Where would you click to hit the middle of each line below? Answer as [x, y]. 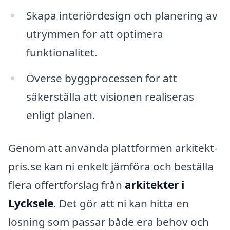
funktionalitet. [62, 53]
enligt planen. [61, 115]
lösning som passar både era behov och [109, 222]
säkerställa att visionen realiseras [110, 97]
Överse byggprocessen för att [101, 78]
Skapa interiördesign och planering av [122, 16]
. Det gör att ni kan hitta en [121, 203]
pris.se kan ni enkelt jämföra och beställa [111, 166]
